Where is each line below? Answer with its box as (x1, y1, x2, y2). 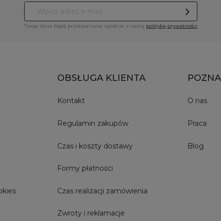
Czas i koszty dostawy (57, 141, 133, 150)
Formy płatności (57, 164, 113, 173)
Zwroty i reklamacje (57, 209, 125, 218)
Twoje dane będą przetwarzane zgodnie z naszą (24, 22, 146, 29)
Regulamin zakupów (57, 118, 128, 128)
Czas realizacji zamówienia (57, 186, 147, 195)
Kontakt (57, 96, 85, 106)
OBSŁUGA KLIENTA (57, 72, 146, 83)
